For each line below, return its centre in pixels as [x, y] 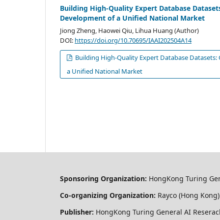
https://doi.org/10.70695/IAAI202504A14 [133, 41]
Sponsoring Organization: [103, 179]
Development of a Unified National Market [132, 18]
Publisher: [77, 212]
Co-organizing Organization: [108, 195]
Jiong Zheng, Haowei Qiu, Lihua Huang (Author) [129, 31]
